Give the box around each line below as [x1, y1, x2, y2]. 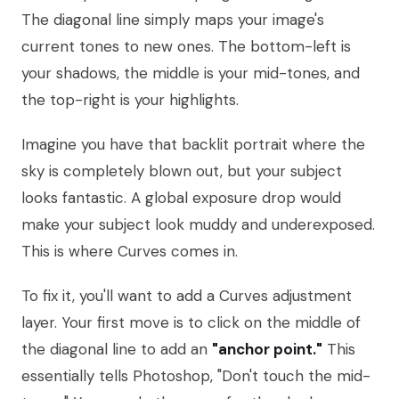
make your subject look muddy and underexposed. [21, 214, 375, 234]
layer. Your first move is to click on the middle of [21, 312, 361, 332]
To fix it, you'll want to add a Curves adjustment [21, 285, 352, 305]
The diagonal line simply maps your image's [21, 9, 324, 29]
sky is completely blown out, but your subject [21, 160, 342, 181]
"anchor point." [212, 338, 322, 359]
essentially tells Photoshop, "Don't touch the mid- [21, 365, 370, 386]
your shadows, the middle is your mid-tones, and [21, 62, 360, 83]
